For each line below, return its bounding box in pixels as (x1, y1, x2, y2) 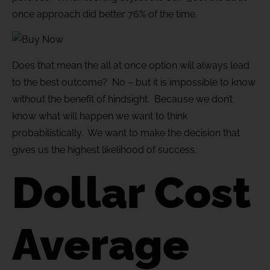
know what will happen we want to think (12, 110, 187, 122)
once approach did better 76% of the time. (12, 8, 197, 20)
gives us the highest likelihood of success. (12, 143, 196, 155)
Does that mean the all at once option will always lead (12, 59, 250, 71)
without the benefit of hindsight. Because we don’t (12, 93, 233, 105)
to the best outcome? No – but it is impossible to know (12, 76, 256, 88)
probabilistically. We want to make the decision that (12, 127, 240, 139)
